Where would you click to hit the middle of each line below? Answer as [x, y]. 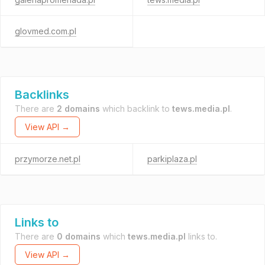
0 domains [79, 236]
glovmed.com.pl [46, 31]
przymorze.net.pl [48, 159]
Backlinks [42, 95]
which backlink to [136, 109]
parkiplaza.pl [172, 159]
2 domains [78, 109]
